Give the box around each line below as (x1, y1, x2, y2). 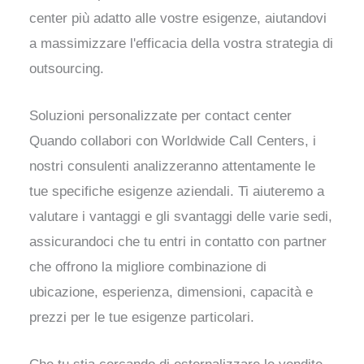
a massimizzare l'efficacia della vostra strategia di (29, 36, 334, 51)
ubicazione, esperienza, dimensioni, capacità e (29, 284, 314, 301)
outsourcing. (29, 61, 105, 76)
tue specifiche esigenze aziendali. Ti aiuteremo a (29, 184, 325, 200)
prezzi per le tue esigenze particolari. (29, 310, 255, 326)
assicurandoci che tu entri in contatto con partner (29, 234, 327, 250)
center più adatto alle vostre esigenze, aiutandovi (29, 11, 327, 26)
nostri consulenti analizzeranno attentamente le (29, 158, 316, 175)
